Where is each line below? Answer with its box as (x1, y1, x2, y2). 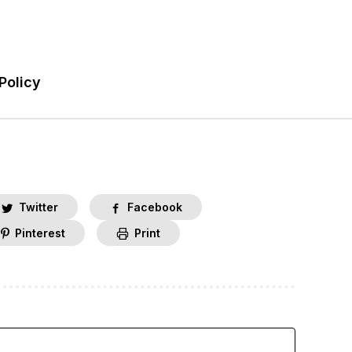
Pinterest (15, 226, 65, 240)
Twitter (19, 200, 58, 214)
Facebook (127, 200, 182, 214)
